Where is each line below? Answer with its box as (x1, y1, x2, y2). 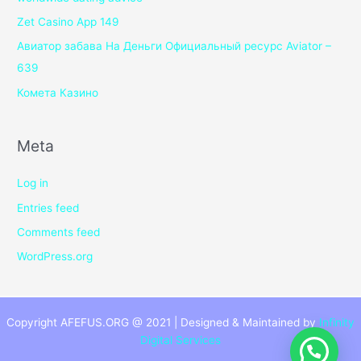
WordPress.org (17, 250, 93, 263)
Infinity (319, 315, 355, 329)
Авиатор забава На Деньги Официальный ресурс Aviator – (17, 39, 332, 53)
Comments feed (17, 225, 101, 239)
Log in (17, 176, 49, 190)
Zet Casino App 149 (17, 15, 120, 28)
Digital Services (140, 333, 221, 346)
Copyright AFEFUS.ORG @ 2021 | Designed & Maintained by (6, 315, 319, 329)
